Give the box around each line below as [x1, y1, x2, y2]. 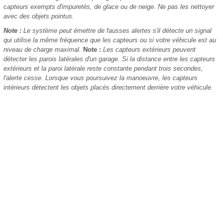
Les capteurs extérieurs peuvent [101, 46, 196, 53]
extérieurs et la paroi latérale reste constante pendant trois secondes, [3, 65, 203, 72]
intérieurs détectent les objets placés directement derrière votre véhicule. [3, 84, 213, 91]
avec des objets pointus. [3, 12, 74, 20]
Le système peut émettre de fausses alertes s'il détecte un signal [21, 27, 212, 34]
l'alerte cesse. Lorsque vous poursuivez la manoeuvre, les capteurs [3, 74, 198, 82]
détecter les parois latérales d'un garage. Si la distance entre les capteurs [3, 55, 215, 63]
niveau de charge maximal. [3, 46, 81, 53]
